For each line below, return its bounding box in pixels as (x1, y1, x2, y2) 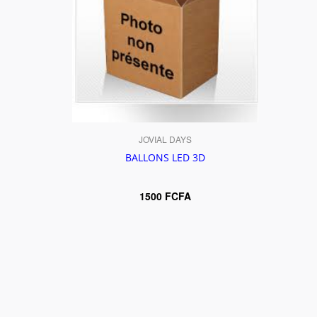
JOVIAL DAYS (138, 132, 192, 145)
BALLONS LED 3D (125, 150, 205, 164)
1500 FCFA (139, 188, 191, 203)
